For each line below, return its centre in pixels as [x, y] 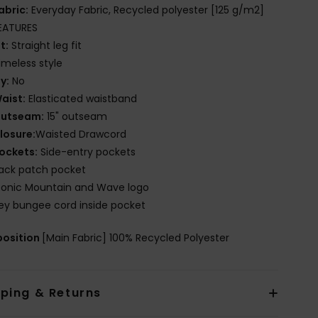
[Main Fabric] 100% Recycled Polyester [136, 237]
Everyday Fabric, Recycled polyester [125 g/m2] [147, 10]
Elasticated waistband [82, 98]
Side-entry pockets [87, 152]
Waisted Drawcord [81, 134]
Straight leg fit [45, 45]
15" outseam [76, 116]
